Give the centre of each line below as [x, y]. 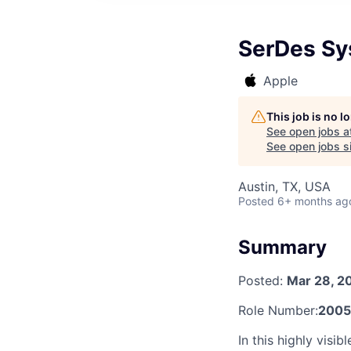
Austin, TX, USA [284, 186]
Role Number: [278, 310]
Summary [282, 247]
